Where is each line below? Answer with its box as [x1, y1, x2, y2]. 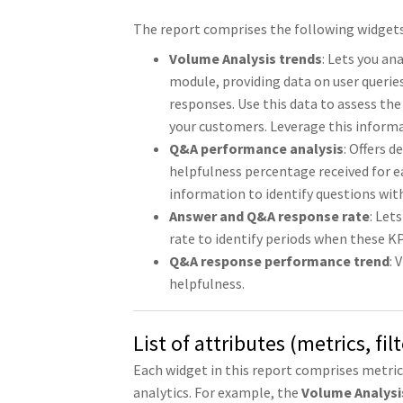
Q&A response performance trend [168, 252, 390, 271]
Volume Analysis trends [168, 49, 322, 68]
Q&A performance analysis [168, 139, 344, 158]
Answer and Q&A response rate [168, 207, 370, 226]
